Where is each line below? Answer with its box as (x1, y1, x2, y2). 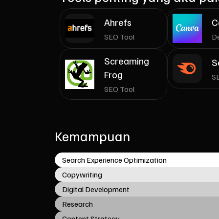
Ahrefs (104, 15, 131, 28)
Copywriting (62, 170, 102, 179)
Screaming (104, 54, 149, 67)
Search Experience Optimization (62, 155, 167, 165)
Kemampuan (55, 127, 130, 144)
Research (62, 199, 93, 209)
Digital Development (62, 184, 130, 194)
